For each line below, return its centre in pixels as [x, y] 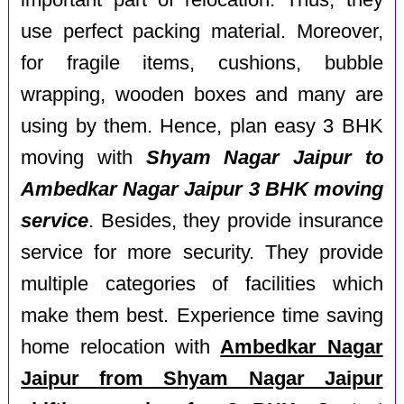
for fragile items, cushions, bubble [202, 64]
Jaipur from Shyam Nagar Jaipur [202, 379]
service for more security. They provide [202, 253]
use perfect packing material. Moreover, [202, 32]
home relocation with [121, 348]
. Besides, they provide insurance [236, 221]
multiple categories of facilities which [202, 285]
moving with [83, 158]
